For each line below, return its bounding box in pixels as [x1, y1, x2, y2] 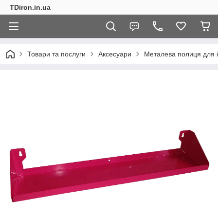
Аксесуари [98, 50, 131, 58]
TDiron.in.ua [10, 3, 51, 11]
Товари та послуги [27, 50, 86, 58]
